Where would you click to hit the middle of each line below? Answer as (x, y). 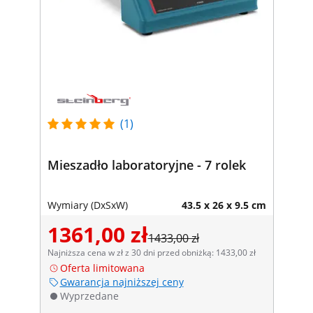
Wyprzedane (89, 296)
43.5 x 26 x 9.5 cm (224, 205)
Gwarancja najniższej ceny (122, 282)
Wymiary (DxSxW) (87, 205)
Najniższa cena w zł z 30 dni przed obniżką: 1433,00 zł (151, 252)
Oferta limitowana (102, 268)
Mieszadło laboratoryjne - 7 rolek (146, 165)
